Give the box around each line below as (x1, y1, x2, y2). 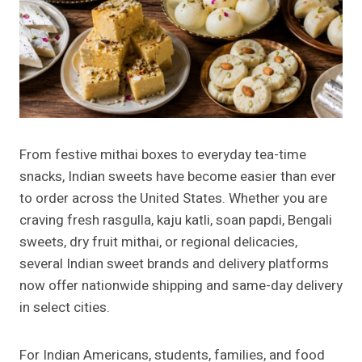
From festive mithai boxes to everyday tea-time (19, 145, 306, 166)
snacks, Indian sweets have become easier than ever (19, 166, 336, 187)
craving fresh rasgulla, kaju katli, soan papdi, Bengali (19, 210, 332, 231)
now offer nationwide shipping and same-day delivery (19, 276, 343, 297)
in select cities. (19, 297, 110, 318)
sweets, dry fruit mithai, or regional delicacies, (19, 232, 297, 253)
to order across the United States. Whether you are (19, 188, 327, 209)
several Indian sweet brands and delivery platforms (19, 254, 329, 275)
